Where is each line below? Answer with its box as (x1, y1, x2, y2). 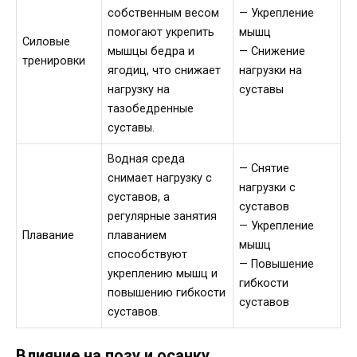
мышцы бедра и (108, 44, 195, 58)
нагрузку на (108, 82, 171, 96)
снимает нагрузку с (108, 171, 213, 185)
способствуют (108, 247, 188, 261)
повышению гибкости (108, 285, 226, 300)
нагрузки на (239, 63, 303, 77)
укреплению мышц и (108, 266, 218, 280)
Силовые (22, 34, 71, 49)
